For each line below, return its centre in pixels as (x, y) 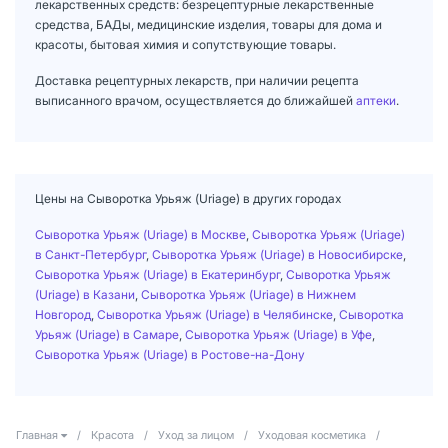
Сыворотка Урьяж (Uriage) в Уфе (278, 334)
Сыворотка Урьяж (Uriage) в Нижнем (248, 294)
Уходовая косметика (312, 434)
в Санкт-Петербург (90, 254)
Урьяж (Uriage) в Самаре (107, 334)
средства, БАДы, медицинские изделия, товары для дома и (208, 24)
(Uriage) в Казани (85, 294)
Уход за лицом (196, 434)
